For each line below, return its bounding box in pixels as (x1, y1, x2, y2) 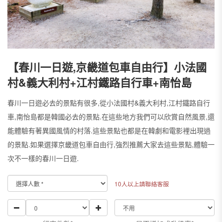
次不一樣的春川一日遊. (7, 153, 79, 163)
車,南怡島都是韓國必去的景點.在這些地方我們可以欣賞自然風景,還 (7, 111, 215, 121)
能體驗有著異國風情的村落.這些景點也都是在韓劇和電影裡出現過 (7, 125, 211, 135)
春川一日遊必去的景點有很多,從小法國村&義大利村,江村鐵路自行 (7, 98, 210, 108)
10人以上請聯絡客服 (114, 179, 169, 188)
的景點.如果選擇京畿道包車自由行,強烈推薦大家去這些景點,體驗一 (7, 139, 215, 149)
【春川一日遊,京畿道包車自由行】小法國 (7, 59, 207, 75)
